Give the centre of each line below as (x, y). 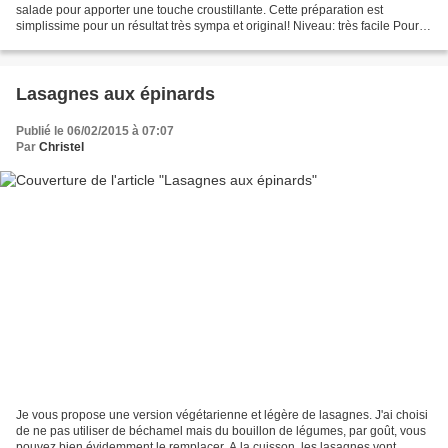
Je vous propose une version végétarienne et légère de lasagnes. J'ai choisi (222, 414)
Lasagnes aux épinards (115, 94)
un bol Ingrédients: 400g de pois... (108, 42)
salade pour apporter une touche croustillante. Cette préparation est (199, 10)
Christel (61, 147)
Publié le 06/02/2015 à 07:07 (95, 131)
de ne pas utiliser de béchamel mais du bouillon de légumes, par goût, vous (221, 430)
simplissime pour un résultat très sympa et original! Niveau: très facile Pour (217, 26)
